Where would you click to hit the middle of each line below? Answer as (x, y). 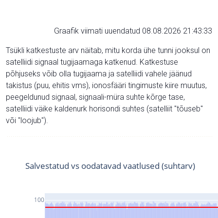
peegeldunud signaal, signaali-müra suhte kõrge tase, (95, 97)
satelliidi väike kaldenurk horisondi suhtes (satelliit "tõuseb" (104, 109)
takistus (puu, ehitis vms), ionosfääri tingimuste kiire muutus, (106, 85)
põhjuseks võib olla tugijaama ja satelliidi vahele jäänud (99, 73)
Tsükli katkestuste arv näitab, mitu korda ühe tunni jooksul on (108, 50)
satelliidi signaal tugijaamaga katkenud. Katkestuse (92, 62)
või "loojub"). (27, 120)
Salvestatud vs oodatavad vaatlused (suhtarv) (110, 165)
